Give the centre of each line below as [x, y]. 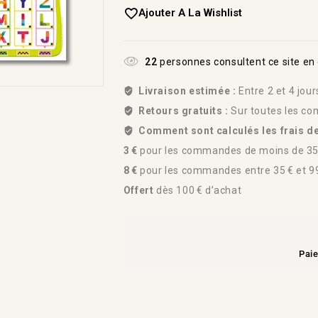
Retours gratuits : [185, 111]
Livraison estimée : [187, 91]
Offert [138, 190]
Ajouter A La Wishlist [190, 13]
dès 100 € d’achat [198, 190]
